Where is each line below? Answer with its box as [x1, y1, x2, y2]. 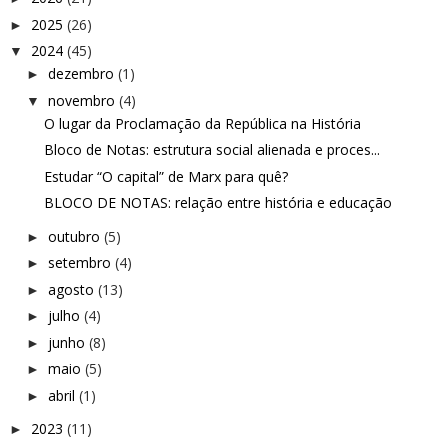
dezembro [47, 64, 118, 84]
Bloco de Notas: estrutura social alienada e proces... [43, 140, 380, 160]
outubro [47, 226, 104, 246]
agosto [47, 279, 98, 299]
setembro [47, 253, 115, 273]
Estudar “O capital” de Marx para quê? [43, 166, 288, 186]
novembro [47, 90, 119, 110]
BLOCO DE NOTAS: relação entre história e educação [43, 193, 392, 213]
